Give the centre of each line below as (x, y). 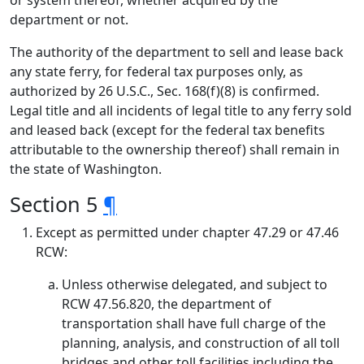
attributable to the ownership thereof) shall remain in (175, 149)
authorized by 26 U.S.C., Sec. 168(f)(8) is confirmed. (165, 91)
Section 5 (56, 204)
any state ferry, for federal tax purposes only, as (156, 71)
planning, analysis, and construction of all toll (201, 343)
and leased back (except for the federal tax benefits (167, 130)
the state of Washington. (86, 169)
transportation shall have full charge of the (194, 323)
